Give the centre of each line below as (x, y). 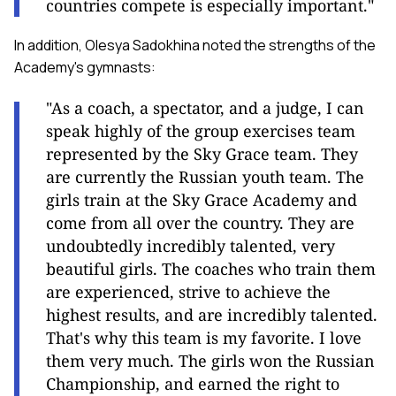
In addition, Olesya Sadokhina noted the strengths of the (195, 46)
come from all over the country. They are (200, 223)
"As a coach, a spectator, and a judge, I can (205, 108)
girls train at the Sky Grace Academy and (202, 200)
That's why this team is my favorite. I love (204, 338)
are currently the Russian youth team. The (205, 177)
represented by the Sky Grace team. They (202, 154)
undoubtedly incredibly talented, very (190, 246)
